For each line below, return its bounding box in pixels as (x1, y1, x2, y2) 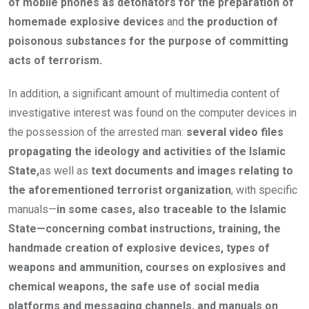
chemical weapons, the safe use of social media (8, 280, 259, 294)
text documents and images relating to (91, 164, 293, 178)
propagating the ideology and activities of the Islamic (8, 145, 286, 159)
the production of (184, 15, 278, 29)
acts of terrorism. (8, 54, 102, 68)
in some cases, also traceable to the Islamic (57, 203, 286, 217)
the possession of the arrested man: (8, 126, 186, 139)
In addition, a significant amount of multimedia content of (8, 87, 280, 101)
